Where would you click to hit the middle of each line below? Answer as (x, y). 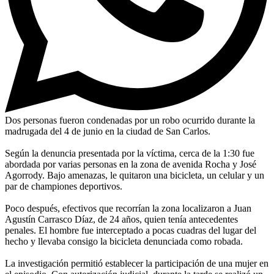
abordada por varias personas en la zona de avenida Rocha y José (131, 164)
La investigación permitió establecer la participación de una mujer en (137, 263)
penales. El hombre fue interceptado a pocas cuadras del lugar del (131, 230)
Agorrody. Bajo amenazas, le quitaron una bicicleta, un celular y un (135, 175)
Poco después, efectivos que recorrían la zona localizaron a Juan (128, 208)
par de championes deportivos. (64, 186)
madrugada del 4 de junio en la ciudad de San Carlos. (108, 131)
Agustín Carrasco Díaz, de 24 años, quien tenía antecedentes (121, 219)
